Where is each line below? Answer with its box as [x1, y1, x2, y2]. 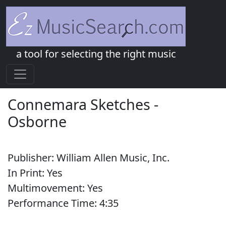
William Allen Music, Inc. [56, 151, 169, 164]
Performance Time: [8, 196, 99, 210]
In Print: [8, 166, 47, 180]
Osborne [8, 111, 67, 131]
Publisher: [8, 151, 56, 164]
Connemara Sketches [8, 94, 150, 114]
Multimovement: [8, 181, 87, 195]
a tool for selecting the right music [16, 47, 176, 61]
